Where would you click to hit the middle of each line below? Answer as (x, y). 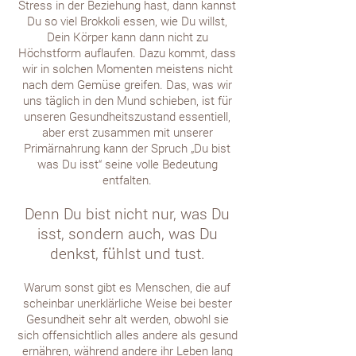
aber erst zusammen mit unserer (127, 132)
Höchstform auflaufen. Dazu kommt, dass (127, 52)
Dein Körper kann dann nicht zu (127, 37)
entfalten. (127, 180)
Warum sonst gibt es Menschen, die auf (127, 287)
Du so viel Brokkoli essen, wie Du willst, (127, 21)
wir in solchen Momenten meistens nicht (127, 68)
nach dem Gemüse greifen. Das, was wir (127, 84)
